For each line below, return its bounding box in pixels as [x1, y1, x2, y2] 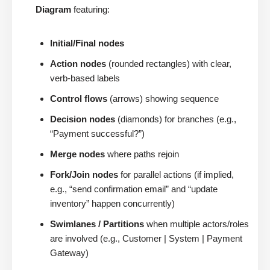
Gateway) [50, 247, 89, 258]
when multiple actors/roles [144, 218, 249, 229]
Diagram [36, 4, 71, 14]
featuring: [71, 4, 110, 14]
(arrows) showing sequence [107, 93, 219, 104]
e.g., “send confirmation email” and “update [50, 183, 218, 194]
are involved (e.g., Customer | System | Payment [50, 233, 242, 243]
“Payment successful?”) [50, 128, 145, 139]
